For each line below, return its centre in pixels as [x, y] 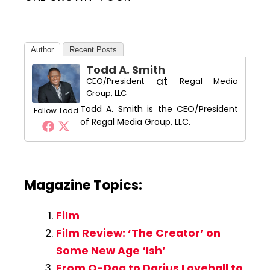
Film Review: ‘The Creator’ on [138, 233]
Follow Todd [56, 111]
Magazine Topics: [83, 186]
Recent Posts [93, 50]
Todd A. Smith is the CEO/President [159, 109]
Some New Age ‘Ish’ [111, 250]
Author [42, 50]
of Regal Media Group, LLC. [135, 122]
